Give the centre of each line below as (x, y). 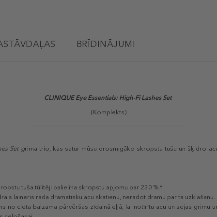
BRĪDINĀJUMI (106, 44)
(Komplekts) (108, 112)
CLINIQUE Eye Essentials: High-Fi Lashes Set (108, 98)
